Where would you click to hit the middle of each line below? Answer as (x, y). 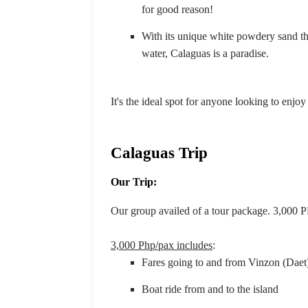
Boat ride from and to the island (210, 289)
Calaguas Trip (159, 153)
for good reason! (177, 9)
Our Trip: (134, 182)
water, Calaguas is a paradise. (207, 53)
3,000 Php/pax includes (162, 245)
